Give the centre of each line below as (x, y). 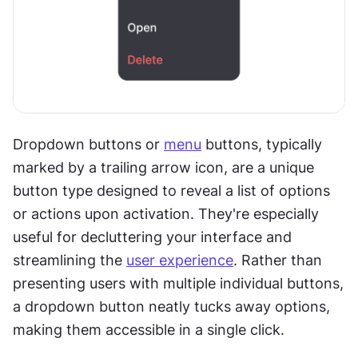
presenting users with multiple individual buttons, (178, 283)
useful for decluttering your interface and (152, 237)
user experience (180, 260)
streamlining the (70, 260)
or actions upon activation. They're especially (166, 214)
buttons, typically (262, 144)
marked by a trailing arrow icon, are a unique (163, 167)
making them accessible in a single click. (149, 330)
